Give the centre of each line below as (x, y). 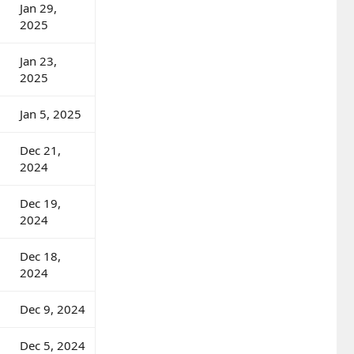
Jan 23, (38, 60)
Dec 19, (40, 203)
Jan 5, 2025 (51, 113)
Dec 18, (40, 256)
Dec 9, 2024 (53, 309)
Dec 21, (40, 150)
